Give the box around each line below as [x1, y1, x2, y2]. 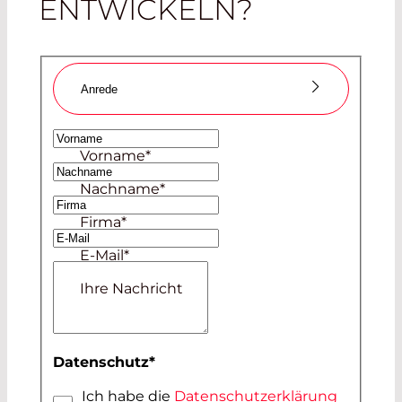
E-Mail [80, 247, 125, 265]
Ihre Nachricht [80, 280, 184, 298]
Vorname [80, 147, 146, 165]
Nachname [80, 180, 161, 198]
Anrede [81, 82, 118, 96]
